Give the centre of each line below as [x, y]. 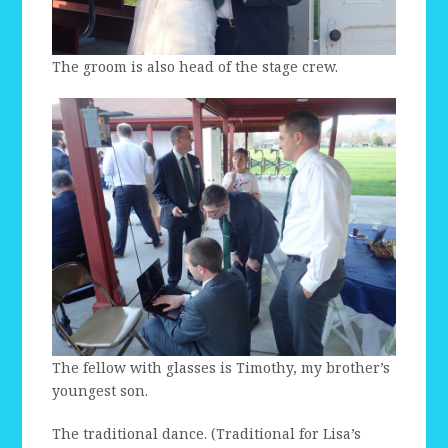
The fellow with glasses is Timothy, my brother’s [221, 367]
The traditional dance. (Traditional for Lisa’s [207, 433]
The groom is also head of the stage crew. [195, 67]
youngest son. [100, 390]
